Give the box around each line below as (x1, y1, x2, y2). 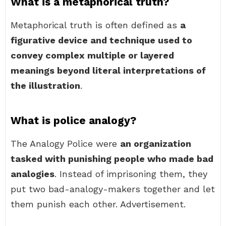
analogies (11, 168, 54, 179)
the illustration (11, 80, 80, 91)
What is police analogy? (11, 114, 136, 127)
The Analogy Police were (11, 138, 120, 149)
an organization (120, 138, 191, 149)
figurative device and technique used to (11, 35, 192, 45)
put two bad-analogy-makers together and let (11, 184, 215, 194)
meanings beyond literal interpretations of (11, 65, 206, 76)
